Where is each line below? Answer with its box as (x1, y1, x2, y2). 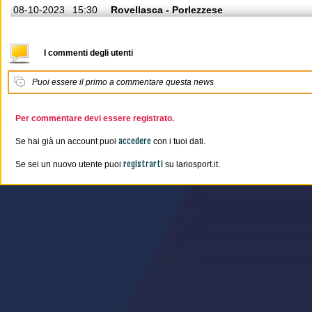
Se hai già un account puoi (15, 136, 118, 146)
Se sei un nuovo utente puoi (15, 159, 123, 169)
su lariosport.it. (163, 159, 220, 169)
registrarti (123, 159, 163, 169)
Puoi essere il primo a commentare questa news (32, 77, 214, 87)
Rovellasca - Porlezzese (111, 4, 223, 15)
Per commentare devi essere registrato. (15, 114, 174, 123)
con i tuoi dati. (151, 136, 205, 146)
